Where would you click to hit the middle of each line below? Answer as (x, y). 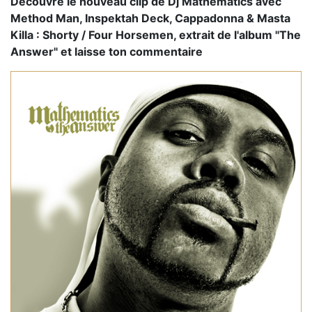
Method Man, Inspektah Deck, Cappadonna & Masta (150, 18)
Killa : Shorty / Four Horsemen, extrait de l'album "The (156, 35)
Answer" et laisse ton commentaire (107, 52)
